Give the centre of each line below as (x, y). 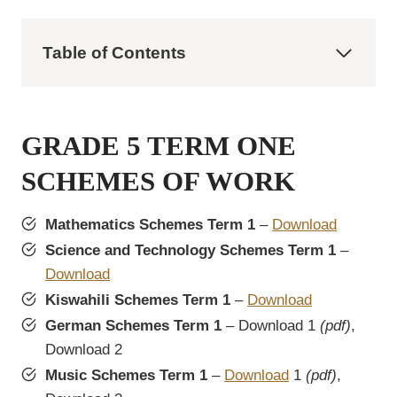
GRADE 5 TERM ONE (159, 145)
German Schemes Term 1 (133, 326)
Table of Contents (114, 53)
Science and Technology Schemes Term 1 (191, 251)
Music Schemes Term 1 (126, 376)
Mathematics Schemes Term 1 (150, 225)
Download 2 (84, 350)
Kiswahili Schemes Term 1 (138, 300)
